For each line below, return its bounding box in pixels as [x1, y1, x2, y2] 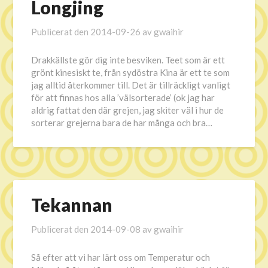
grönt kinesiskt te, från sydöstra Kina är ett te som [31, 67, 230, 78]
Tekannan [31, 194, 113, 215]
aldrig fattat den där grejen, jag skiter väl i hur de [31, 105, 224, 115]
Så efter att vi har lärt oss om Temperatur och [31, 252, 211, 263]
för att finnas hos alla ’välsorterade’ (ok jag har [31, 92, 215, 103]
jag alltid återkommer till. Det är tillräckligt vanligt [31, 80, 231, 90]
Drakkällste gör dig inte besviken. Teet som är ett [31, 54, 226, 65]
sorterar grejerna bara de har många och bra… [31, 117, 213, 128]
